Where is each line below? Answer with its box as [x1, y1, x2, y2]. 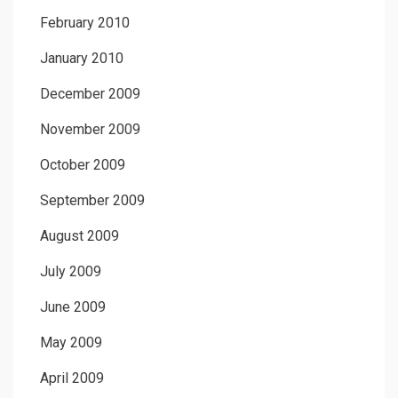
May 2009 [40, 333, 102, 351]
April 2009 [40, 369, 104, 386]
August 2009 [40, 227, 119, 244]
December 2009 [40, 84, 140, 102]
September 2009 [40, 191, 145, 209]
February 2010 [40, 13, 130, 31]
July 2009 [40, 262, 101, 280]
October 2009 [40, 155, 125, 173]
